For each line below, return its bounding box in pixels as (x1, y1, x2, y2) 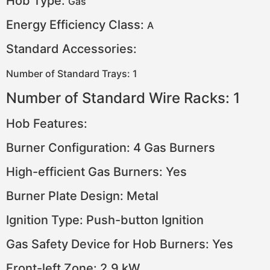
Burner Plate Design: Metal (6, 188, 159, 203)
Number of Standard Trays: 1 (6, 67, 137, 80)
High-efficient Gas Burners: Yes (6, 164, 187, 179)
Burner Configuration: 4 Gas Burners (6, 140, 215, 155)
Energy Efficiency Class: (6, 17, 147, 32)
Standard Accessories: (6, 41, 137, 56)
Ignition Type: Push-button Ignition (6, 212, 204, 227)
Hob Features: (6, 116, 87, 131)
